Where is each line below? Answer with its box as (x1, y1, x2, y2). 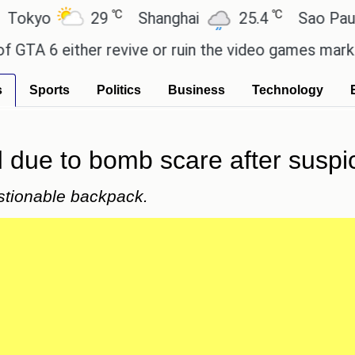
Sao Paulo (261, 9, 336, 28)
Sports (29, 83, 70, 97)
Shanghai (101, 9, 166, 28)
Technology (252, 83, 323, 97)
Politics (97, 83, 141, 97)
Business (168, 83, 225, 97)
